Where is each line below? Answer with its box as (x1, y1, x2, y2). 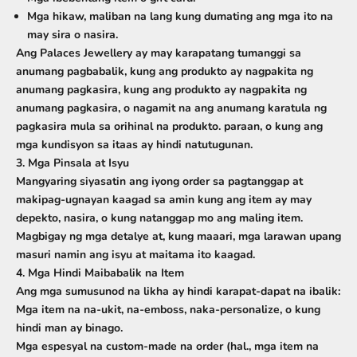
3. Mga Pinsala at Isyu (16, 155, 129, 171)
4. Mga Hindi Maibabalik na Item (16, 265, 184, 280)
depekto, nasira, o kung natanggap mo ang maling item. (16, 210, 303, 226)
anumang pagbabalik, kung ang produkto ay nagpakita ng (16, 64, 313, 79)
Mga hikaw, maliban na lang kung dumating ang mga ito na (27, 9, 333, 24)
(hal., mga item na (223, 339, 319, 354)
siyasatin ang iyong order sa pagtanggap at (80, 174, 303, 189)
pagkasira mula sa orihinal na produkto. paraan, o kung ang (16, 119, 323, 134)
